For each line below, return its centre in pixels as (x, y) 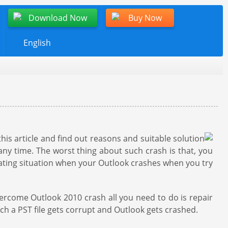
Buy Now (145, 18)
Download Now (58, 18)
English (37, 43)
